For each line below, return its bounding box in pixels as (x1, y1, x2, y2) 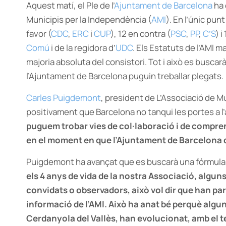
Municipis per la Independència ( (26, 14, 151, 25)
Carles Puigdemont (26, 92, 101, 103)
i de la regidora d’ (49, 42, 116, 53)
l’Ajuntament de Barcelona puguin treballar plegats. (26, 70, 223, 82)
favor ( (26, 28, 51, 39)
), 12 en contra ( (110, 28, 171, 39)
